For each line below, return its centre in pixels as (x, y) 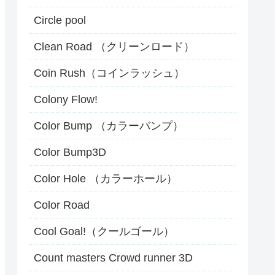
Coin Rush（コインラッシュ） (109, 73)
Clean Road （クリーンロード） (114, 47)
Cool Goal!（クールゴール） (104, 232)
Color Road (62, 205)
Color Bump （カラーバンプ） (109, 126)
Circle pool (60, 21)
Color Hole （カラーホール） (106, 179)
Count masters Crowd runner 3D (113, 258)
